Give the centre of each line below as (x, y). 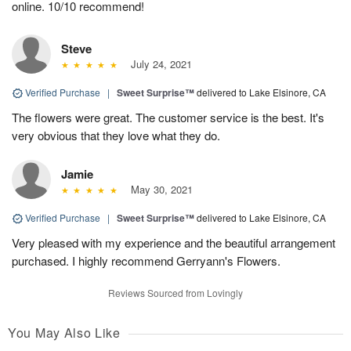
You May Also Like (64, 332)
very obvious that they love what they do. (116, 135)
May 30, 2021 (158, 189)
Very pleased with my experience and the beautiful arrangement (174, 242)
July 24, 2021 (158, 63)
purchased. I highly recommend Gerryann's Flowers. (146, 260)
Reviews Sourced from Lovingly (175, 292)
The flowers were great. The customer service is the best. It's (168, 117)
